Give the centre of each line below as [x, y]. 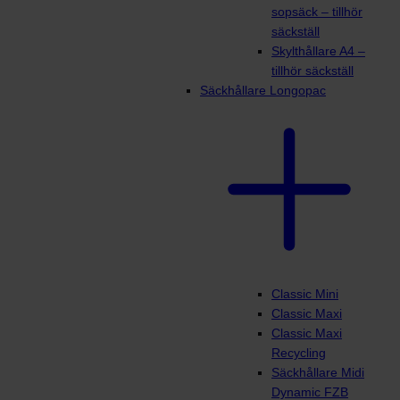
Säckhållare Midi [318, 372]
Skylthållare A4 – [318, 50]
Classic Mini [305, 293]
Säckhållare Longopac [263, 90]
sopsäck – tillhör [317, 11]
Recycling [299, 352]
